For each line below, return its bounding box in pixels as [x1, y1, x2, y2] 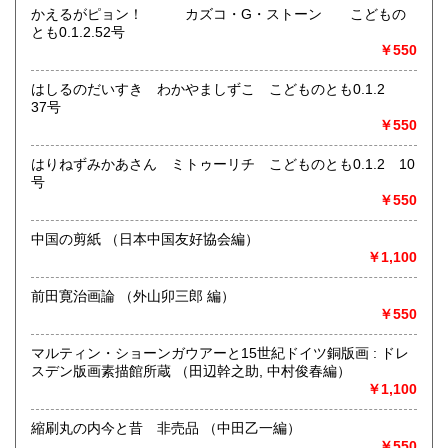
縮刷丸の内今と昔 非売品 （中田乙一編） [203, 420, 301, 437]
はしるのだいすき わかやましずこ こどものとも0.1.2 [31, 81, 403, 98]
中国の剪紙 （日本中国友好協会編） [105, 231, 259, 248]
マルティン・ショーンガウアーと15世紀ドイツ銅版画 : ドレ [31, 345, 409, 362]
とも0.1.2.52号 [31, 24, 125, 41]
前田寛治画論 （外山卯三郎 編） [119, 288, 235, 305]
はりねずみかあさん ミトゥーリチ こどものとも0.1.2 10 [31, 156, 415, 173]
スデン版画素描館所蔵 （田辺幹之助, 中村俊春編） [175, 363, 351, 380]
